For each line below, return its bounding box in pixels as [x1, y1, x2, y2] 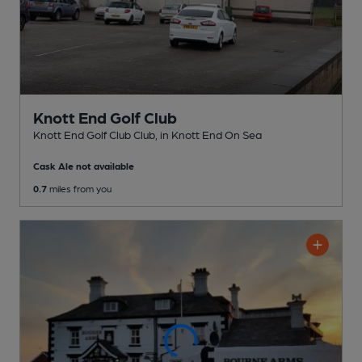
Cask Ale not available [33, 159, 134, 171]
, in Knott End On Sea [155, 127, 262, 141]
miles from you [47, 182, 112, 194]
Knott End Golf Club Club [33, 127, 155, 141]
